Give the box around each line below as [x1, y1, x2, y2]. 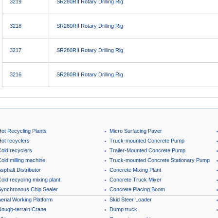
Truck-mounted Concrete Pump [109, 138, 184, 144]
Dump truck [109, 206, 137, 212]
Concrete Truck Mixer [109, 177, 162, 182]
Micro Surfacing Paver [109, 128, 162, 134]
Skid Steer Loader [109, 197, 152, 202]
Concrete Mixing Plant [109, 167, 161, 173]
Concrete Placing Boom [109, 186, 165, 192]
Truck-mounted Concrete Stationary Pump [109, 157, 210, 163]
